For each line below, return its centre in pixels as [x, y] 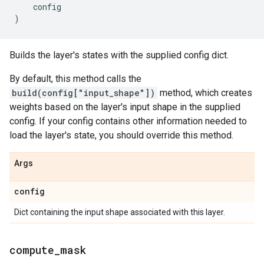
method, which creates [205, 93]
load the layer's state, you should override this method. [121, 135]
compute [32, 250]
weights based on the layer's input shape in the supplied [125, 107]
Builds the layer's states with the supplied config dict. [119, 55]
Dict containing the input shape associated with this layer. [120, 212]
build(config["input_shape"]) [83, 93]
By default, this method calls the [75, 79]
